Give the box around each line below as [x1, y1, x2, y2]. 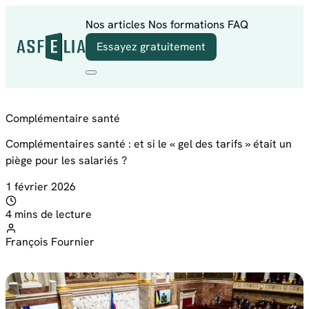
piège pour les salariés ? [6, 153, 127, 168]
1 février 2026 [6, 179, 76, 194]
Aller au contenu [5, 6, 87, 20]
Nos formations [148, 17, 225, 32]
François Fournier [6, 234, 94, 249]
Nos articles [86, 17, 146, 32]
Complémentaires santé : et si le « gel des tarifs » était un [6, 137, 292, 152]
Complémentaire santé [6, 111, 120, 126]
